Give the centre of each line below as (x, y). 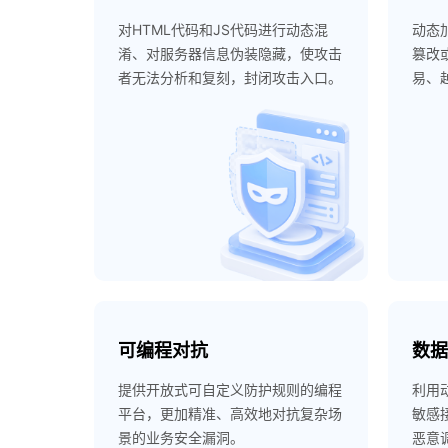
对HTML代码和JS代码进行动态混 (223, 29)
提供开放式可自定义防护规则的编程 (230, 389)
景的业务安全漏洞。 (181, 437)
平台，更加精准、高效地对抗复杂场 (230, 413)
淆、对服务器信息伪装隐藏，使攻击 (230, 53)
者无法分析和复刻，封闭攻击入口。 (230, 77)
